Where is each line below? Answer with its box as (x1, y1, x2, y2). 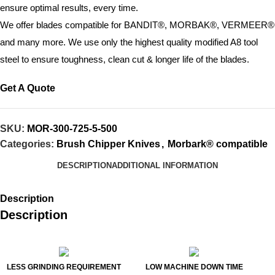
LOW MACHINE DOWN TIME (145, 263, 243, 271)
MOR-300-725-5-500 (27, 123, 117, 134)
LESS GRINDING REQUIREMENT (7, 263, 122, 271)
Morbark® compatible (168, 139, 268, 149)
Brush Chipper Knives (56, 139, 160, 149)
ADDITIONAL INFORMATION (112, 161, 218, 170)
